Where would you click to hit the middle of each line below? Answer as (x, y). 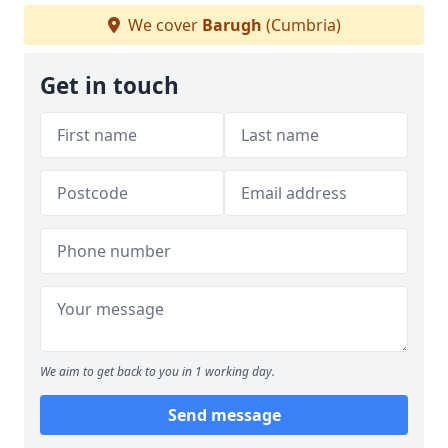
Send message (224, 415)
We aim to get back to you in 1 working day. (157, 371)
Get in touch (109, 85)
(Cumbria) (301, 25)
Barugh (231, 25)
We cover (162, 25)
